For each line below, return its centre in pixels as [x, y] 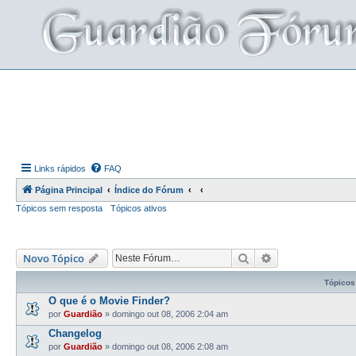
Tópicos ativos [139, 208]
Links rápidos [60, 168]
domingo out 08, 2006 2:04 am [170, 314]
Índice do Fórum [149, 190]
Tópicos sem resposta [59, 208]
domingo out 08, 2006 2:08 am [170, 347]
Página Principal [69, 190]
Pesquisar [274, 257]
